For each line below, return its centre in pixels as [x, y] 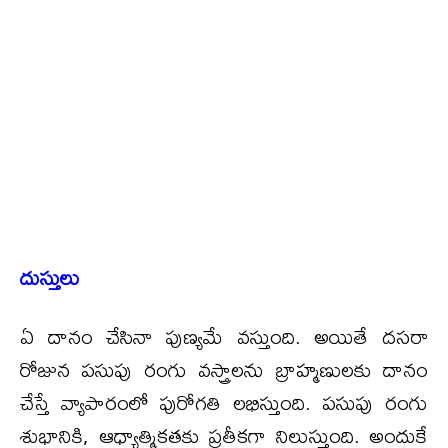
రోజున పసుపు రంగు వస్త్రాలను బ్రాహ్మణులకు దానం [224, 369]
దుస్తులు [50, 277]
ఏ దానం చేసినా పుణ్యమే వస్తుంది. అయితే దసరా [224, 336]
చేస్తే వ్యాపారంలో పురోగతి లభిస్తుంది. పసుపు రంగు [224, 402]
